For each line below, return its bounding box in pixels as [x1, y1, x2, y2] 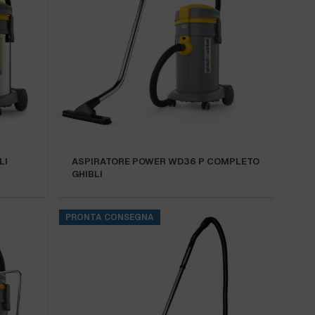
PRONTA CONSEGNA [65, 212, 154, 224]
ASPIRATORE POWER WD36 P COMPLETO [72, 155, 259, 167]
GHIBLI [72, 167, 103, 180]
